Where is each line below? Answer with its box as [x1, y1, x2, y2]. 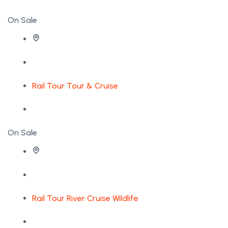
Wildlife [112, 193, 138, 204]
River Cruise [67, 193, 110, 204]
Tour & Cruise [67, 81, 118, 91]
